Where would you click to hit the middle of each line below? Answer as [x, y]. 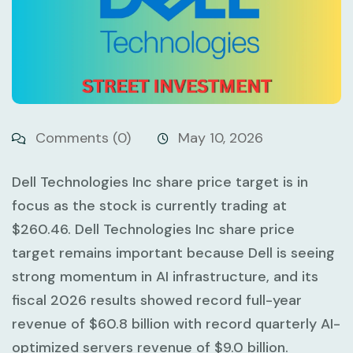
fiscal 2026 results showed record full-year [157, 300]
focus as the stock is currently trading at [149, 205]
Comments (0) [81, 137]
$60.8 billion [129, 323]
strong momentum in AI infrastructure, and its [165, 276]
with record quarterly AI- [255, 323]
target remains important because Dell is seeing [173, 253]
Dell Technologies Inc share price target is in [160, 182]
